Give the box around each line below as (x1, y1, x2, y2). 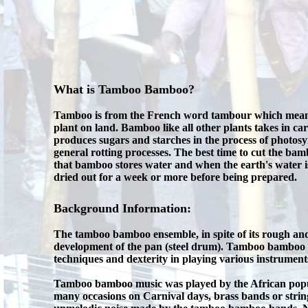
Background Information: (53, 201, 191, 215)
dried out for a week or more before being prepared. (53, 171, 297, 183)
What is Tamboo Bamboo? (53, 82, 195, 96)
